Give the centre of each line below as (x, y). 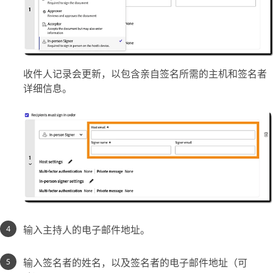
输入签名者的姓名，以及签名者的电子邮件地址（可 (135, 262)
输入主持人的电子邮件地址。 (87, 229)
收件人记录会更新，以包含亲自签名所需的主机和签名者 (145, 73)
